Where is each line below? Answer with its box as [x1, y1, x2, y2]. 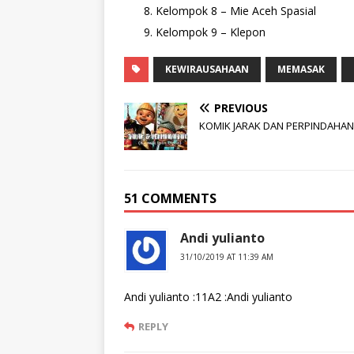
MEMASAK [277, 62, 325, 77]
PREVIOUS [214, 100, 268, 116]
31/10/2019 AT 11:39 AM [180, 251, 273, 263]
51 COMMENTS [124, 190, 217, 208]
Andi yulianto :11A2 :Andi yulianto [124, 289, 292, 305]
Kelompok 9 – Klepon [156, 24, 265, 40]
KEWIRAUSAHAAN [165, 62, 249, 77]
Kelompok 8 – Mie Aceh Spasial [156, 3, 316, 19]
